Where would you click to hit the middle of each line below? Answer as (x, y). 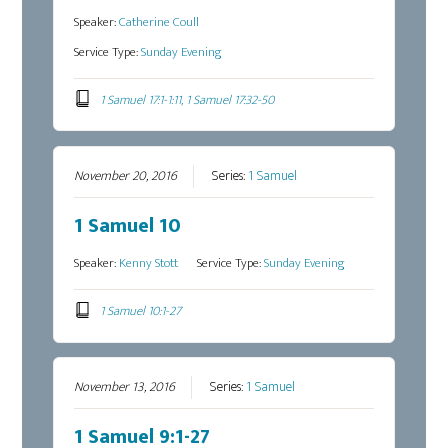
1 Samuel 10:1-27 (140, 310)
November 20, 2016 (126, 176)
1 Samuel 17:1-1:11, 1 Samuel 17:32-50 (186, 99)
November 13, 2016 (125, 387)
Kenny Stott (149, 263)
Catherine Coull (159, 21)
